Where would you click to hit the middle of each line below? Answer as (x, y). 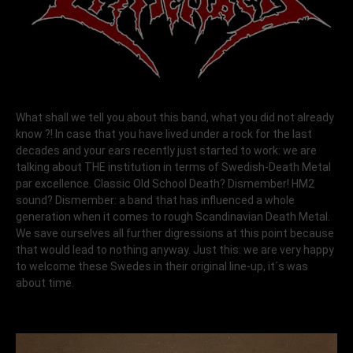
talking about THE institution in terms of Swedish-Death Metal (173, 167)
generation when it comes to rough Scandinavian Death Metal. (173, 216)
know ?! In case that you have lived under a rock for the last (164, 134)
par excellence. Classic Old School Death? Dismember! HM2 (165, 183)
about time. (45, 282)
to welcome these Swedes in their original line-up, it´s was (162, 266)
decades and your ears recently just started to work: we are (166, 150)
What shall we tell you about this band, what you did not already (175, 117)
